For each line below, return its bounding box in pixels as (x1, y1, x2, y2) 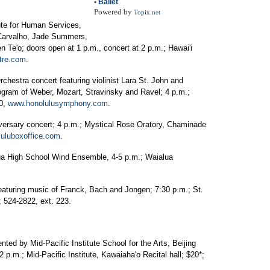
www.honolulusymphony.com (8, 99, 108, 108)
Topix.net (134, 9, 160, 16)
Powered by (94, 7, 134, 16)
